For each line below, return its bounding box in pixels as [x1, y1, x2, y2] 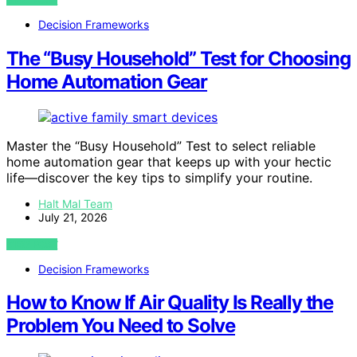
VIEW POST [6, 237, 58, 250]
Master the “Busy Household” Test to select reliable [6, 137, 316, 154]
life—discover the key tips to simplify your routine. [6, 169, 312, 186]
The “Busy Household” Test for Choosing [6, 46, 351, 70]
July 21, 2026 [38, 210, 108, 224]
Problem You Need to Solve [6, 314, 236, 338]
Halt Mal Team [38, 196, 112, 210]
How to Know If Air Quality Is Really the [6, 291, 333, 315]
